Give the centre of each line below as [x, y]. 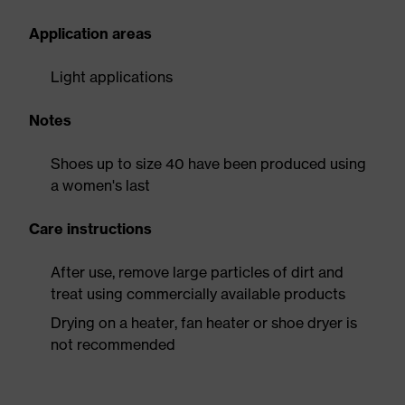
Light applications [112, 77]
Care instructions [90, 229]
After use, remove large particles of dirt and [197, 272]
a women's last [100, 185]
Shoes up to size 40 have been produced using [208, 164]
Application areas [90, 33]
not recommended [113, 344]
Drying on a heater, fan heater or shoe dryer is [204, 323]
